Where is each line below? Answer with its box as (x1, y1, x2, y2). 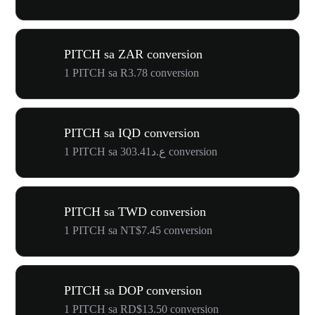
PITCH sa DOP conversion (64, 283, 202, 297)
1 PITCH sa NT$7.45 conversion (64, 224, 212, 236)
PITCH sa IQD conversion (64, 125, 200, 140)
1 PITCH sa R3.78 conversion (64, 66, 199, 79)
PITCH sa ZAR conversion (64, 46, 202, 61)
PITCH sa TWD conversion (64, 204, 206, 219)
